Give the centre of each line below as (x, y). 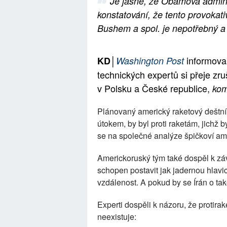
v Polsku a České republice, (155, 88)
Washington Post (150, 61)
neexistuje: (117, 217)
